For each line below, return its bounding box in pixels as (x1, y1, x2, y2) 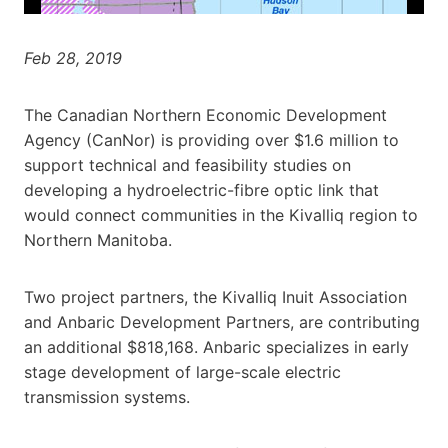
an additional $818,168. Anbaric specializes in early (24, 336, 409, 357)
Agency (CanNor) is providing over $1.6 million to (24, 129, 399, 150)
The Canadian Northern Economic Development (24, 104, 387, 125)
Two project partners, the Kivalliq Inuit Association (24, 286, 407, 307)
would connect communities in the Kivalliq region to (24, 204, 418, 225)
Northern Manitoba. (24, 229, 172, 250)
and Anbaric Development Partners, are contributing (24, 311, 420, 332)
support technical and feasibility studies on (24, 154, 351, 175)
